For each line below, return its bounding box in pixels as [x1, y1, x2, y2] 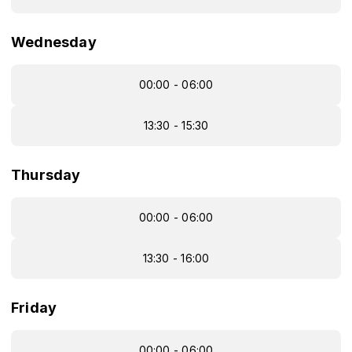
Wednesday [11, 34, 97, 50]
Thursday [11, 167, 81, 183]
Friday [11, 299, 57, 316]
